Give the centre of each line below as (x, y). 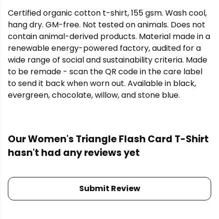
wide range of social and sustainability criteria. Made (108, 60)
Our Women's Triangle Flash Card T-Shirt (108, 139)
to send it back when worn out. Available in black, (102, 84)
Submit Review (109, 189)
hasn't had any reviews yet (74, 153)
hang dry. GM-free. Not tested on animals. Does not (107, 25)
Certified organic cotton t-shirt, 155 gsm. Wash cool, (107, 13)
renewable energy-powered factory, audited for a (104, 48)
